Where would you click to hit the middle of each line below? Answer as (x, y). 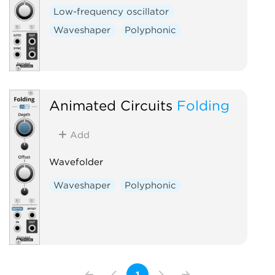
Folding (203, 105)
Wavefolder (76, 162)
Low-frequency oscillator (111, 11)
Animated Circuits (110, 105)
